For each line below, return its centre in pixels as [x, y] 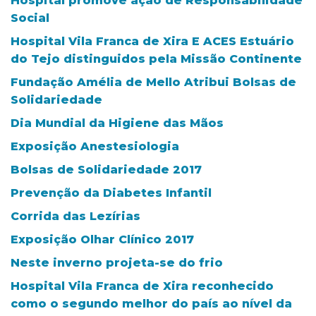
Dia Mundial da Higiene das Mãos [117, 123]
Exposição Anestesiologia [95, 146]
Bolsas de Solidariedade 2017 [106, 169]
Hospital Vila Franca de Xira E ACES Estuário [152, 41]
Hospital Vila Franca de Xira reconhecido [142, 286]
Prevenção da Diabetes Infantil [111, 193]
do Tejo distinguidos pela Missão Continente [156, 59]
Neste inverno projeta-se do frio [117, 262]
